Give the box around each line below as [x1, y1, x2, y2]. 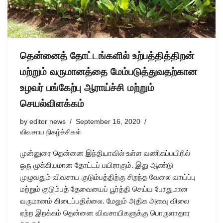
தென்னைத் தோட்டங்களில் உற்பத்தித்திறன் [20, 50, 194, 62]
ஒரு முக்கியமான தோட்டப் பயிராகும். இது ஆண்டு [20, 161, 173, 170]
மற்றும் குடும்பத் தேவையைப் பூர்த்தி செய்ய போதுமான [20, 185, 188, 194]
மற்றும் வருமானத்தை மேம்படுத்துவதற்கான [20, 66, 197, 78]
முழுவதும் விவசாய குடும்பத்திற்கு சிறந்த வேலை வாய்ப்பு [20, 173, 196, 182]
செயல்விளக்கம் [20, 98, 84, 110]
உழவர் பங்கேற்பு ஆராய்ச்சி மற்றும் [20, 82, 154, 94]
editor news [29, 118, 66, 126]
